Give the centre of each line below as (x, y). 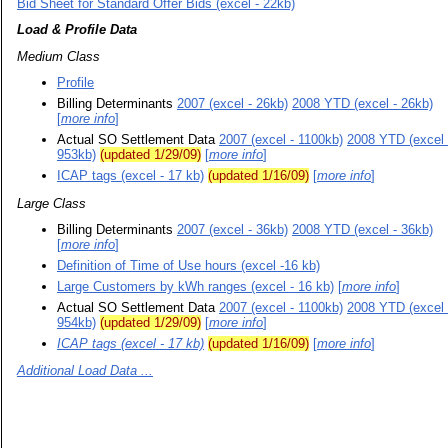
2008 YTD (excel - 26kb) (362, 103)
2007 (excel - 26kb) (232, 103)
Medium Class (58, 56)
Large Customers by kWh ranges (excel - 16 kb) (195, 286)
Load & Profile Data (77, 29)
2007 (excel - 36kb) (232, 229)
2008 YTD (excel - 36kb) (362, 229)
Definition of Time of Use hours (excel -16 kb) (188, 265)
